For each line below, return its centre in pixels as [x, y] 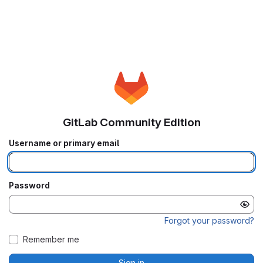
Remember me [51, 240]
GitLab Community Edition [131, 123]
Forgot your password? [209, 221]
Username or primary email [64, 143]
